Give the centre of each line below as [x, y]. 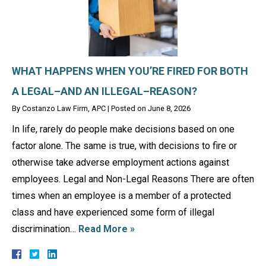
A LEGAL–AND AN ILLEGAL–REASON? [104, 91]
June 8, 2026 [169, 108]
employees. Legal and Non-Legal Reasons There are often [133, 179]
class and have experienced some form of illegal [113, 212]
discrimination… [45, 229]
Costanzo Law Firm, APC [64, 108]
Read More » [107, 229]
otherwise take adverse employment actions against [121, 162]
